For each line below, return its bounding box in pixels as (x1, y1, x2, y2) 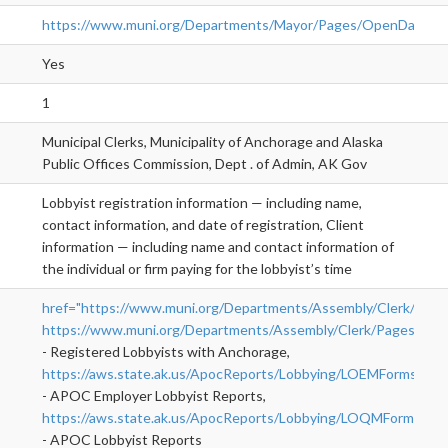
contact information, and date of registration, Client (42, 216, 364, 234)
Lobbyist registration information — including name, (42, 194, 362, 212)
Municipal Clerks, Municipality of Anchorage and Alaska (42, 133, 383, 151)
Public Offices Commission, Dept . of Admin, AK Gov (42, 155, 367, 173)
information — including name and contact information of (42, 238, 394, 256)
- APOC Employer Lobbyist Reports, (42, 387, 266, 405)
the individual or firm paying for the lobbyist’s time (42, 260, 352, 278)
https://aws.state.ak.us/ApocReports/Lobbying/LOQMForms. (42, 409, 424, 427)
